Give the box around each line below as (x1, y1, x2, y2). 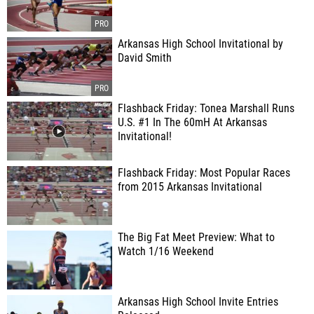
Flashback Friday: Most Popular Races (118, 167, 290, 179)
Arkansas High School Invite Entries (118, 296, 278, 308)
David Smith (118, 52, 172, 64)
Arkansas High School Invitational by (118, 38, 283, 50)
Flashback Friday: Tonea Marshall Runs (118, 102, 294, 115)
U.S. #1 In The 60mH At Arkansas (118, 116, 267, 129)
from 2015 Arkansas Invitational (118, 181, 262, 193)
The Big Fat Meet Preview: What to (118, 231, 275, 244)
